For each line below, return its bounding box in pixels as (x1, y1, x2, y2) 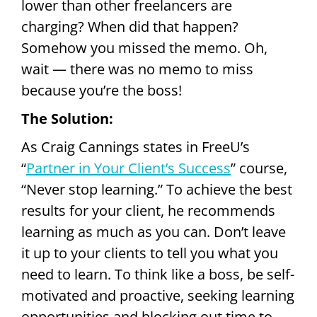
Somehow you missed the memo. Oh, (21, 38, 267, 58)
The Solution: (21, 109, 113, 129)
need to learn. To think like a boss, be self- (21, 265, 294, 284)
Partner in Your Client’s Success (26, 158, 231, 178)
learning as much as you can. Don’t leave (21, 222, 286, 242)
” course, (231, 158, 287, 178)
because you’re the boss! (21, 81, 182, 100)
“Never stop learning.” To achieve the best (21, 180, 292, 200)
